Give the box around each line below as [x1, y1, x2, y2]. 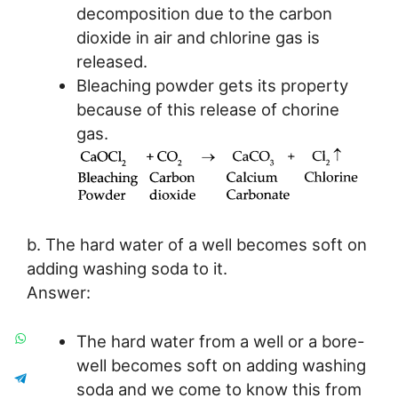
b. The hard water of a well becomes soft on [27, 235, 367, 255]
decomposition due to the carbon [76, 3, 332, 23]
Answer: [27, 283, 91, 303]
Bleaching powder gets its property [76, 75, 348, 95]
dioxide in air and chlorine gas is [76, 27, 320, 47]
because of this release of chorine [76, 99, 339, 119]
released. [76, 51, 147, 71]
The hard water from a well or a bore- [76, 331, 365, 352]
